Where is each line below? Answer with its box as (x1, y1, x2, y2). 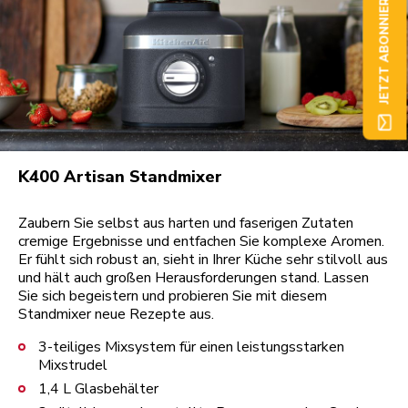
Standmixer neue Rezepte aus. (18, 303, 214, 324)
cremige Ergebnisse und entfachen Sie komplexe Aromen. (18, 230, 384, 251)
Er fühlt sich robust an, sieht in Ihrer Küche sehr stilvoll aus (18, 249, 388, 270)
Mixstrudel (38, 354, 107, 375)
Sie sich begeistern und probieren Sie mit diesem (18, 285, 327, 306)
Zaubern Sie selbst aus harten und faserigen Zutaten (18, 212, 353, 233)
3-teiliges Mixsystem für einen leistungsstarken (38, 336, 344, 357)
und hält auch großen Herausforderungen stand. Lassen (18, 267, 369, 288)
